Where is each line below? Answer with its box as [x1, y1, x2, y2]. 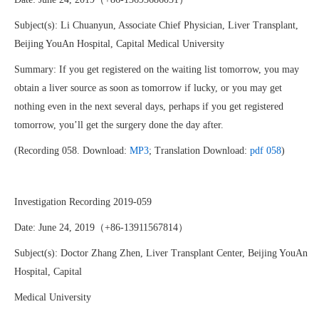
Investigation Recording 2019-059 [14, 197, 152, 207]
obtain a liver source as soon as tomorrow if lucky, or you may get [14, 83, 282, 93]
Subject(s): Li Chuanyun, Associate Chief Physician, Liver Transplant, [14, 20, 298, 31]
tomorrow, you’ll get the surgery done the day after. [14, 120, 224, 130]
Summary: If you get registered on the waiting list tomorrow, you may [14, 64, 299, 75]
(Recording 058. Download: [14, 145, 130, 156]
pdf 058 [250, 145, 281, 156]
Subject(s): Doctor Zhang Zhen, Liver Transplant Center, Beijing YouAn [14, 248, 308, 258]
